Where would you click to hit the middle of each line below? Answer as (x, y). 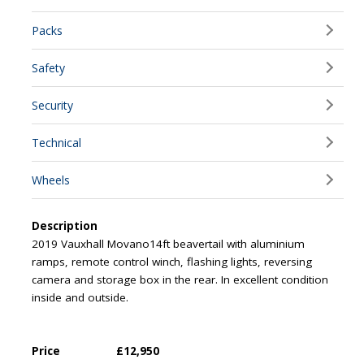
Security (53, 105)
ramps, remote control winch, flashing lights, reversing (172, 262)
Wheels (51, 180)
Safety (49, 68)
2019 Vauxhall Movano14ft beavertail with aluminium (169, 244)
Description (65, 226)
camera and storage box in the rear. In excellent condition (180, 279)
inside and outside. (80, 297)
